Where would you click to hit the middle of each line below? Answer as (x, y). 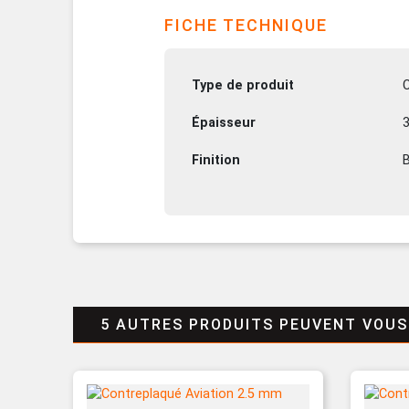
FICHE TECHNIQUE (246, 25)
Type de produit (242, 85)
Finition (215, 160)
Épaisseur (223, 122)
